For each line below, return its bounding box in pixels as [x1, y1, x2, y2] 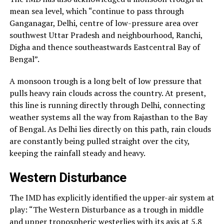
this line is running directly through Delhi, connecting [9, 99, 205, 110]
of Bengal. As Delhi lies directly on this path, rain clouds [9, 123, 211, 134]
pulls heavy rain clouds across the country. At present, [9, 87, 206, 98]
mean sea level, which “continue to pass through [9, 5, 184, 16]
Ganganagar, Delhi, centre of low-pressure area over [9, 17, 198, 28]
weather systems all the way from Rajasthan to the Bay [9, 111, 207, 122]
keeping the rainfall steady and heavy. [9, 147, 145, 158]
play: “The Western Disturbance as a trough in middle [9, 203, 203, 215]
